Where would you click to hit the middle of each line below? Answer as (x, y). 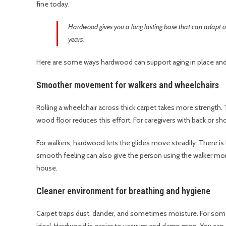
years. (76, 39)
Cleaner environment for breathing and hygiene (123, 191)
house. (47, 168)
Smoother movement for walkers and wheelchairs (128, 85)
